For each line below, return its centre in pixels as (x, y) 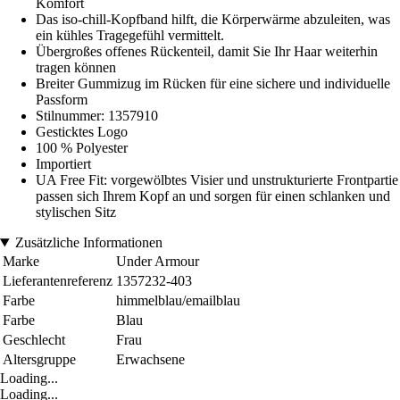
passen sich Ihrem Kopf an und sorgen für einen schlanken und (213, 196)
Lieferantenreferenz (58, 281)
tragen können (76, 68)
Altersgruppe (39, 360)
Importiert (63, 164)
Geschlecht (34, 340)
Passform (62, 100)
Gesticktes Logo (82, 132)
